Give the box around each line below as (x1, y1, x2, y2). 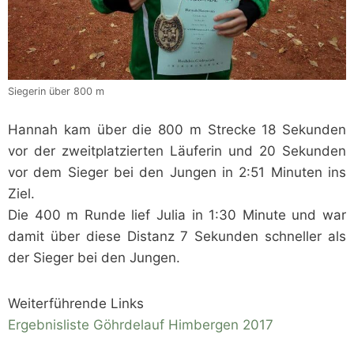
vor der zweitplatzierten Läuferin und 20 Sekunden (8, 143, 346, 160)
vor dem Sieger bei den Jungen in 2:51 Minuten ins (8, 164, 346, 181)
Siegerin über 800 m (8, 85, 104, 97)
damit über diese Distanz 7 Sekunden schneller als (8, 228, 346, 245)
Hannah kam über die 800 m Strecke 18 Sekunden (8, 122, 346, 138)
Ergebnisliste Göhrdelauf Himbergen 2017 (8, 316, 273, 333)
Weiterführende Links (8, 295, 144, 311)
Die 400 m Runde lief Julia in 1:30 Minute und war (8, 207, 346, 224)
